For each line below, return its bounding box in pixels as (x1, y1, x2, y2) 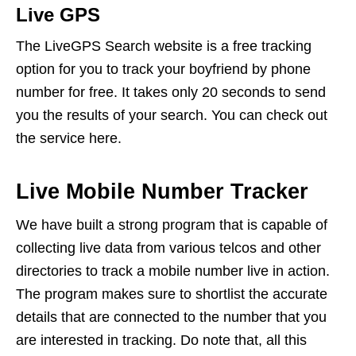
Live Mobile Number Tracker (16, 179, 308, 203)
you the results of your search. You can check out (16, 106, 327, 123)
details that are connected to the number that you (16, 308, 327, 325)
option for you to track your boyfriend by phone (16, 60, 311, 77)
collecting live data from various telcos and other (16, 239, 321, 256)
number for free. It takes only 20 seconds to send (16, 83, 326, 100)
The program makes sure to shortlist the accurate (16, 285, 327, 302)
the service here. (16, 130, 122, 146)
